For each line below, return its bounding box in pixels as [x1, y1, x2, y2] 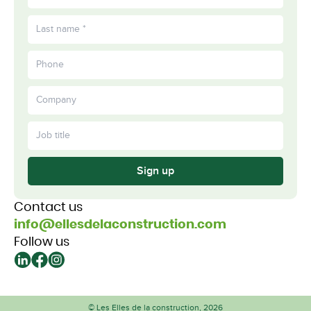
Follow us [14, 235, 69, 249]
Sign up [137, 164, 174, 178]
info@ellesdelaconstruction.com [14, 218, 226, 231]
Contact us [14, 201, 83, 214]
